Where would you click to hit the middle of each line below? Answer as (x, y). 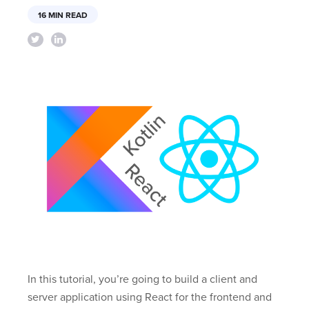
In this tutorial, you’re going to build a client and (142, 280)
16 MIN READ (63, 15)
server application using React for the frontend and (150, 298)
